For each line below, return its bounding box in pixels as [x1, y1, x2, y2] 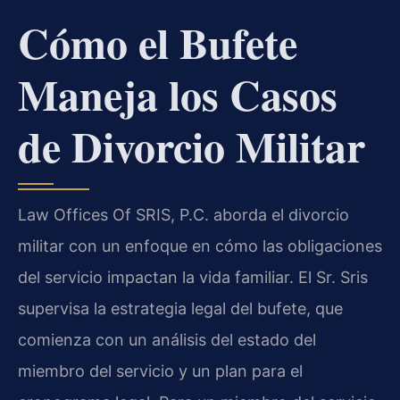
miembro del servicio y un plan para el [18, 361, 303, 380]
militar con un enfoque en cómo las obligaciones [18, 236, 382, 255]
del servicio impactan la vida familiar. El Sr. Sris [18, 267, 368, 287]
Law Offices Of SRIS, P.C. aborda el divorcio [18, 204, 349, 224]
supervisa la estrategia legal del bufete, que [18, 298, 343, 318]
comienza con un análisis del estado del [18, 329, 316, 349]
